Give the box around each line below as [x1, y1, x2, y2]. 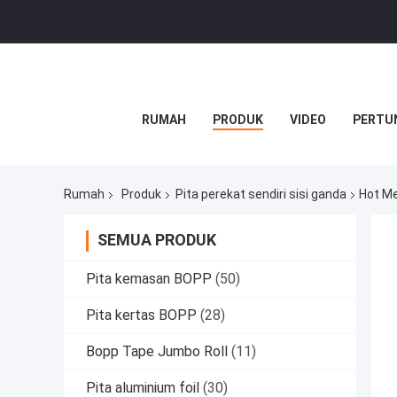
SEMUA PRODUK [97, 230, 216, 250]
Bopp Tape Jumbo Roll [86, 343, 228, 361]
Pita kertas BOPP [86, 307, 197, 324]
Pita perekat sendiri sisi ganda [175, 187, 346, 202]
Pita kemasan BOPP [86, 270, 212, 288]
